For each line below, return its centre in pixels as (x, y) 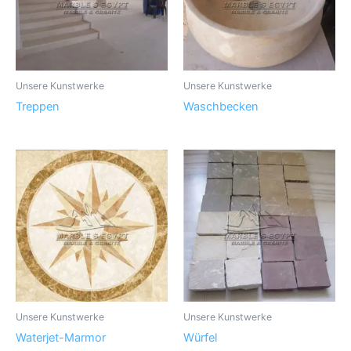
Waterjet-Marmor (61, 338)
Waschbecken (221, 106)
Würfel (200, 338)
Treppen (38, 106)
